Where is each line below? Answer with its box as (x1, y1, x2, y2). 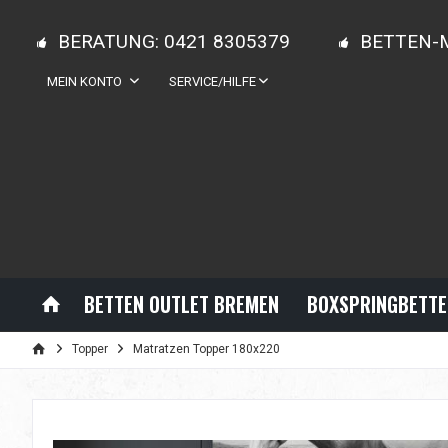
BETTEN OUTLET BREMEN (84, 288, 279, 319)
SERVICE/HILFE (169, 74, 256, 89)
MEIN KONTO (47, 74, 122, 89)
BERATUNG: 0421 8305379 (57, 29, 290, 53)
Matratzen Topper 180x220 (133, 341, 280, 356)
